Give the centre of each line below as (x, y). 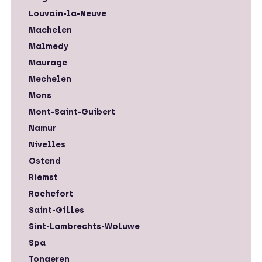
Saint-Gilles (56, 210)
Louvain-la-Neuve (68, 13)
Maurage (48, 63)
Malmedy (49, 46)
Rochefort (51, 194)
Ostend (45, 161)
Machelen (50, 30)
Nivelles (47, 144)
